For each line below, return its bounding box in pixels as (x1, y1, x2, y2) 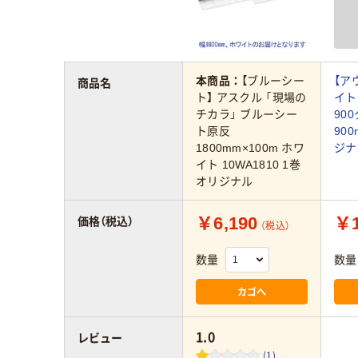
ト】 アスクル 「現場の (196, 90, 307, 104)
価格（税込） (78, 215, 133, 229)
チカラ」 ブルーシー (196, 107, 297, 121)
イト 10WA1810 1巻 (196, 157, 300, 171)
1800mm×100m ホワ (196, 141, 304, 154)
